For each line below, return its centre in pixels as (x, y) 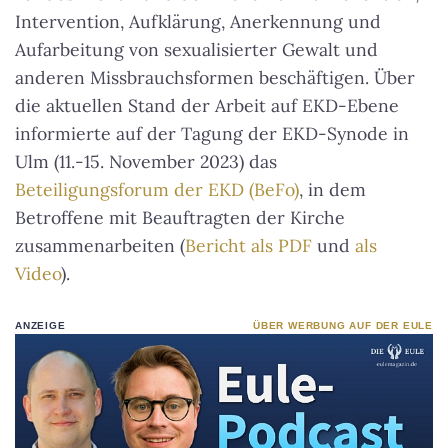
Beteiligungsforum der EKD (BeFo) (157, 189)
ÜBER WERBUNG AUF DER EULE (343, 325)
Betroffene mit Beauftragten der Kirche (180, 217)
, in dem (332, 189)
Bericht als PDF (248, 245)
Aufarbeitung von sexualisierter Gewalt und (196, 49)
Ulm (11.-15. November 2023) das (146, 161)
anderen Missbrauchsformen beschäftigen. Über (215, 77)
